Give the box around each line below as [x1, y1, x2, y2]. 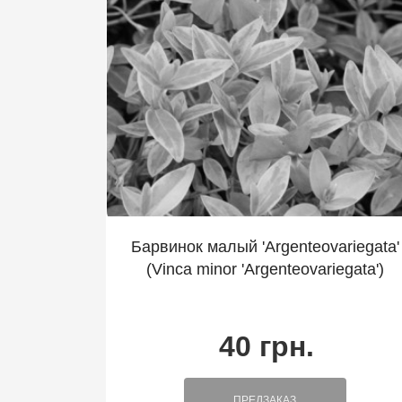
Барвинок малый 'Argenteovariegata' [130, 237, 399, 256]
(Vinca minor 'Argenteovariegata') [145, 259, 384, 278]
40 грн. [219, 329, 315, 363]
